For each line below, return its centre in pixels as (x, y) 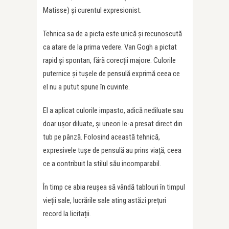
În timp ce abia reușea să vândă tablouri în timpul (114, 187)
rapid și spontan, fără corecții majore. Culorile (109, 60)
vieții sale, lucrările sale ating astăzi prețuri (105, 200)
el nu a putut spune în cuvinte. (86, 87)
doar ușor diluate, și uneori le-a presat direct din (113, 124)
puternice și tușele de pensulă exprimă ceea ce (111, 74)
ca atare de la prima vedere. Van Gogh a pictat (110, 47)
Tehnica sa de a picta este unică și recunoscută (112, 34)
